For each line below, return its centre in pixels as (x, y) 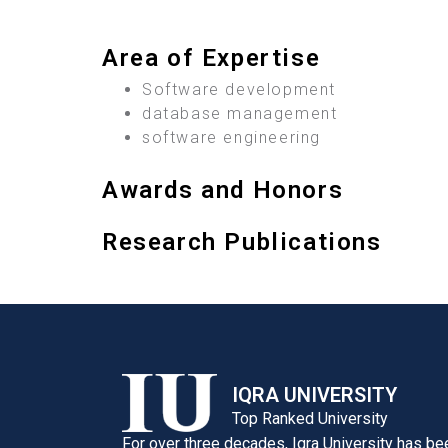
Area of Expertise (211, 58)
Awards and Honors (223, 190)
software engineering (231, 138)
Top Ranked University (309, 419)
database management (240, 114)
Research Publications (242, 242)
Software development (239, 90)
